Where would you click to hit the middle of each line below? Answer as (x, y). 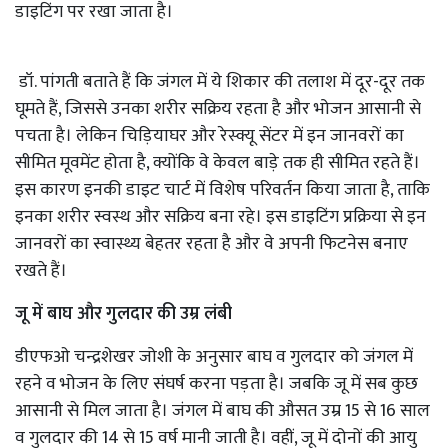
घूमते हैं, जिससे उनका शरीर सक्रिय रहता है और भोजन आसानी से (218, 108)
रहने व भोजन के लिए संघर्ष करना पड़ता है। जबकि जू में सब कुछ (216, 383)
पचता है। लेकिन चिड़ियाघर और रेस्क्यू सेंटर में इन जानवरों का (209, 135)
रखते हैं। (41, 270)
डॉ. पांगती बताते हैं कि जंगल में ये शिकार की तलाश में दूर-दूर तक (220, 81)
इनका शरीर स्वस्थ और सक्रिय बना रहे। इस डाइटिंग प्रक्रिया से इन (220, 216)
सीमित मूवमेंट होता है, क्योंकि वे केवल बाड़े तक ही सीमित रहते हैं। (217, 162)
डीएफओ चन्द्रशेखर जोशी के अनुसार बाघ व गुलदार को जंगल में (214, 356)
